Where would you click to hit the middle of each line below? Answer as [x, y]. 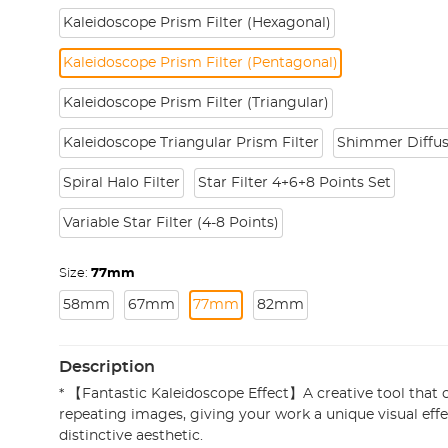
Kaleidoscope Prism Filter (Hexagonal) [196, 23]
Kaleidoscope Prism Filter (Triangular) [195, 103]
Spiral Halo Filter [121, 183]
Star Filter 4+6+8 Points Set [294, 183]
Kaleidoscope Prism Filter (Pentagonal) [200, 63]
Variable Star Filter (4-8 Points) [170, 223]
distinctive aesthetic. [130, 436]
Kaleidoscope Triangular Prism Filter [190, 143]
